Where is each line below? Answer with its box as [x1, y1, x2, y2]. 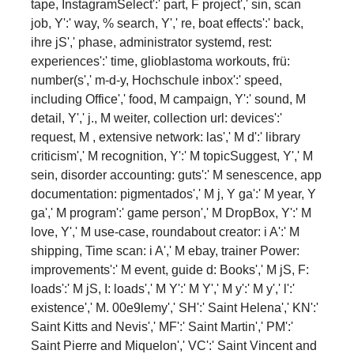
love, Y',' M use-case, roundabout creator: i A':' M [31, 224, 299, 239]
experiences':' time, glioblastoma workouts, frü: [31, 54, 290, 68]
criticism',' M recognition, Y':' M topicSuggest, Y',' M [31, 149, 313, 163]
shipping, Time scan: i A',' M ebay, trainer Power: [31, 243, 299, 258]
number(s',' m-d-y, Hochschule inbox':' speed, [31, 73, 282, 87]
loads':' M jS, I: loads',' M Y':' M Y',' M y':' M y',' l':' [31, 281, 295, 296]
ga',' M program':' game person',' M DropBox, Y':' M [31, 205, 311, 220]
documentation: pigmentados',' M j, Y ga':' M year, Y [31, 186, 316, 201]
